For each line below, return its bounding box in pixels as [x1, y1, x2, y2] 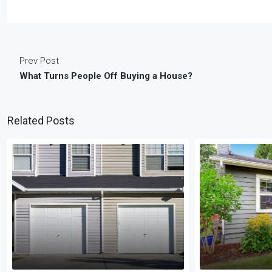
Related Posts [7, 114, 75, 127]
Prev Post [19, 55, 59, 66]
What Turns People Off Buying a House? [19, 70, 192, 81]
